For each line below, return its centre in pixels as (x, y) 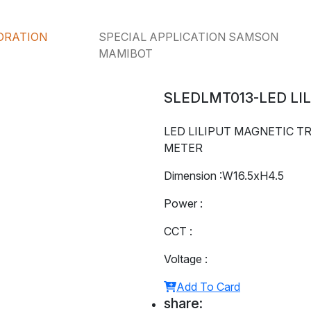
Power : (183, 204)
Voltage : (186, 259)
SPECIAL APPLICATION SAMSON (188, 36)
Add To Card (208, 287)
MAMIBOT (125, 53)
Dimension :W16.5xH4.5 (224, 176)
